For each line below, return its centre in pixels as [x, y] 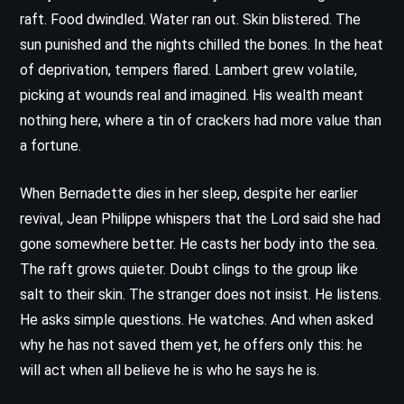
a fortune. [50, 145]
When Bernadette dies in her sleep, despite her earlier [189, 193]
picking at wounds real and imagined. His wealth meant [192, 95]
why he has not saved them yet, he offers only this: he [191, 344]
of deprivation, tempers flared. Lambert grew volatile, [188, 69]
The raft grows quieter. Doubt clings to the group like [189, 269]
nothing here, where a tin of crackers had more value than [201, 120]
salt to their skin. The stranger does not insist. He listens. [201, 294]
